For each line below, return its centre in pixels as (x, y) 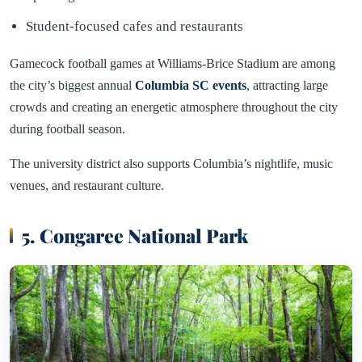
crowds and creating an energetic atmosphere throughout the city (174, 107)
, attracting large (287, 86)
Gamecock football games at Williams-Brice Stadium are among (173, 64)
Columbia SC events (191, 86)
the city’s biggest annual (72, 86)
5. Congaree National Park (135, 236)
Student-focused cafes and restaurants (135, 27)
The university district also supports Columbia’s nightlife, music (171, 164)
